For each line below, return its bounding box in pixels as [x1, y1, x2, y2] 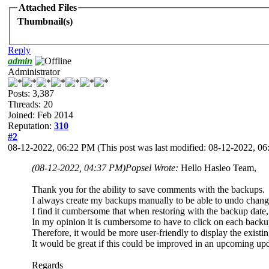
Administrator [8, 67, 60, 77]
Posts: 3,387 [8, 88, 54, 99]
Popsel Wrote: [125, 163, 181, 174]
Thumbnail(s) [17, 16, 73, 27]
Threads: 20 [8, 99, 53, 110]
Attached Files [19, 2, 77, 13]
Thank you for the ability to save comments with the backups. [32, 184, 265, 195]
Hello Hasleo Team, [181, 163, 256, 174]
